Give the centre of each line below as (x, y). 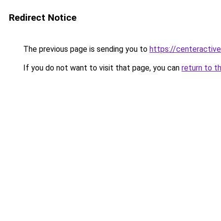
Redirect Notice (43, 18)
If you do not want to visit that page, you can (101, 68)
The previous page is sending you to (85, 49)
